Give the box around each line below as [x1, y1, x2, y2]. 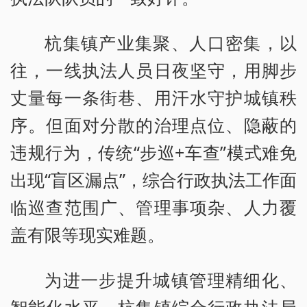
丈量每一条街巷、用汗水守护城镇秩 [10, 85, 297, 109]
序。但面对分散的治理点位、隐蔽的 [10, 112, 297, 136]
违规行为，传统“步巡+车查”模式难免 [10, 140, 297, 164]
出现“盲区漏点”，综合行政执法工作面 [10, 167, 297, 191]
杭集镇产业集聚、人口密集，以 [45, 30, 297, 54]
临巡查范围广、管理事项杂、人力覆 [10, 195, 297, 219]
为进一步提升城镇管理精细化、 [45, 267, 297, 291]
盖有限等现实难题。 [10, 222, 164, 246]
